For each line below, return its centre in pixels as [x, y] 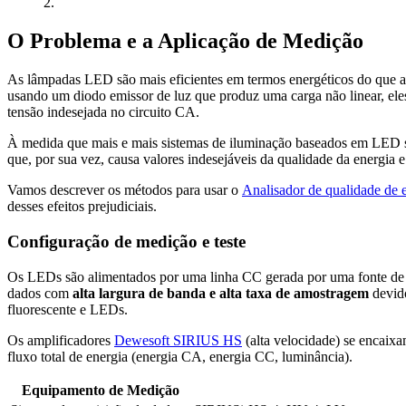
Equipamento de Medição [100, 390]
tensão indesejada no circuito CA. [103, 112]
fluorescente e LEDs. [68, 309]
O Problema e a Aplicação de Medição [185, 41]
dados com [38, 293]
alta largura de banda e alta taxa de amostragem [221, 293]
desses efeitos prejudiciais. [82, 207]
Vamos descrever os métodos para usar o [125, 190]
